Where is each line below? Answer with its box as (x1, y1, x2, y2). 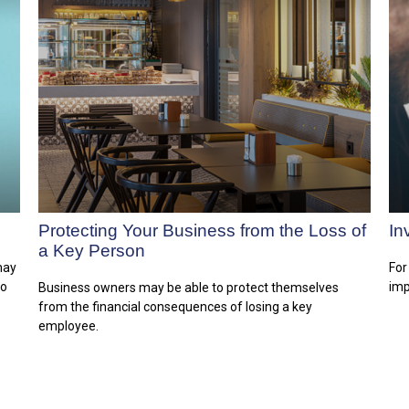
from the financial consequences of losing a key (38, 299, 313, 314)
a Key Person (38, 240, 146, 260)
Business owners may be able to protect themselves (38, 279, 340, 295)
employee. (38, 318, 100, 333)
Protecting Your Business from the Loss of (38, 220, 367, 240)
